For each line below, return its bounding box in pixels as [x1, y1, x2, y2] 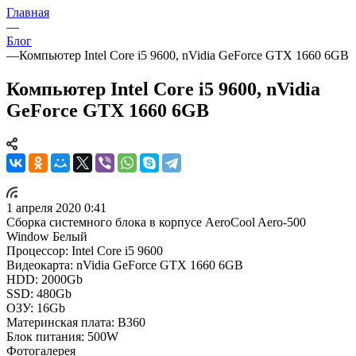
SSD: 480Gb [6, 286, 72, 300]
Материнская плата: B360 [6, 315, 145, 329]
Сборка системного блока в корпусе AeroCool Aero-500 [6, 215, 306, 229]
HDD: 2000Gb [6, 272, 83, 286]
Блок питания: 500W [6, 329, 118, 343]
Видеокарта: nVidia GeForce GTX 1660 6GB [6, 257, 243, 272]
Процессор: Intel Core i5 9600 [6, 243, 163, 257]
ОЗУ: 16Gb [6, 300, 65, 315]
